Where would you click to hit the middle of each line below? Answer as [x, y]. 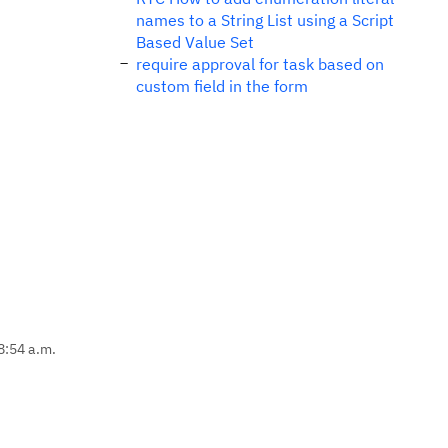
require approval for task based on [260, 64]
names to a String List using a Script [265, 20]
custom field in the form [222, 86]
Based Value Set [195, 42]
